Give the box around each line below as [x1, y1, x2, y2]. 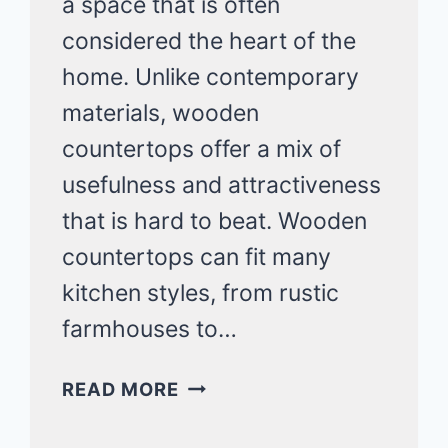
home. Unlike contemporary [62, 62, 360, 91]
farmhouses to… [62, 314, 238, 343]
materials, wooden [62, 98, 260, 127]
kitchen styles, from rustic [62, 278, 340, 307]
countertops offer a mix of [62, 134, 342, 163]
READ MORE [62, 377, 179, 400]
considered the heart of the [62, 26, 357, 55]
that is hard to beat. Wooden [62, 206, 368, 235]
